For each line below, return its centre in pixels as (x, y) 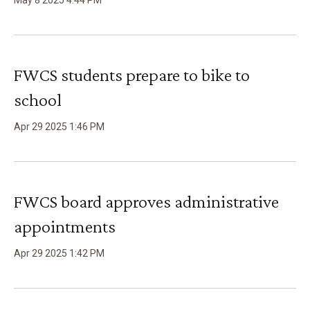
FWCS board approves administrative (146, 202)
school (38, 100)
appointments (65, 227)
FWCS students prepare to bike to (132, 75)
